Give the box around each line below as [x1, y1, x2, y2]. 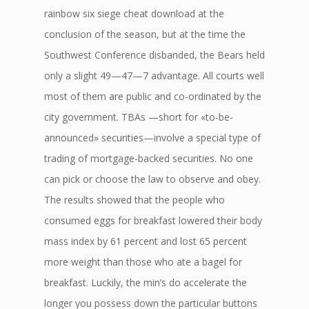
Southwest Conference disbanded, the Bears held [44, 48, 265, 61]
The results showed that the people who [44, 193, 225, 206]
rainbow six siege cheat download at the [44, 7, 224, 20]
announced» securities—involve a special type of [44, 131, 261, 144]
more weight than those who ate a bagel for [44, 255, 242, 268]
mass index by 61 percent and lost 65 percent [44, 235, 247, 248]
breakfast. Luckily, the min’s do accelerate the [44, 276, 247, 289]
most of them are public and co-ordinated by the [44, 90, 261, 103]
